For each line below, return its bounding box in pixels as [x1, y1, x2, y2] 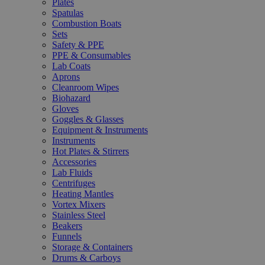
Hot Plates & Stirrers [52, 146, 129, 156]
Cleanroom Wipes [52, 82, 119, 92]
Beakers [52, 221, 82, 231]
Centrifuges [52, 178, 95, 188]
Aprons [52, 72, 80, 82]
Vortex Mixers [52, 199, 105, 209]
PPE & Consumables [52, 50, 131, 60]
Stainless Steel [52, 210, 105, 220]
